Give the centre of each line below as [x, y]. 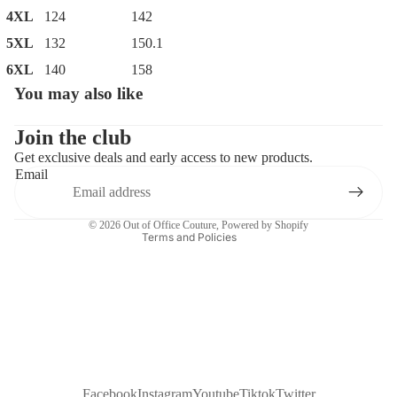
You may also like [78, 93]
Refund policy [130, 156]
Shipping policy [133, 206]
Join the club [73, 137]
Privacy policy [130, 106]
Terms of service [135, 181]
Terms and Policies [189, 237]
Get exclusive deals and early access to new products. [163, 157]
